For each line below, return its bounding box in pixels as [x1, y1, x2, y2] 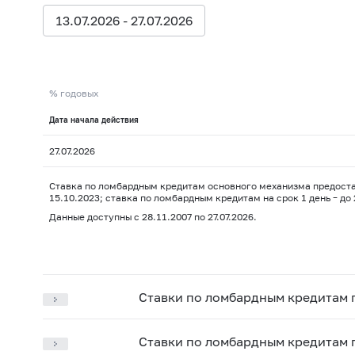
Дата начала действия [48, 115, 139, 125]
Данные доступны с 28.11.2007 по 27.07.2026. [48, 211, 257, 223]
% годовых [48, 87, 98, 100]
